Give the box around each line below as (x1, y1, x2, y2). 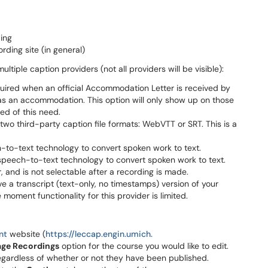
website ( (7, 229, 45, 239)
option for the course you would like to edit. (59, 240, 229, 251)
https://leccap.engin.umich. (45, 229, 153, 239)
